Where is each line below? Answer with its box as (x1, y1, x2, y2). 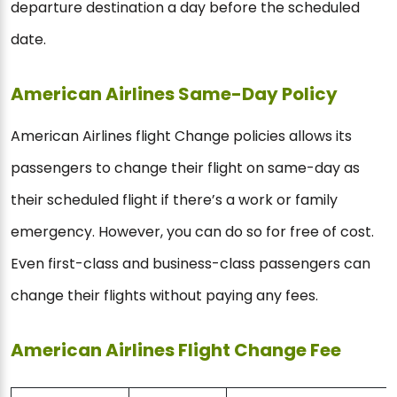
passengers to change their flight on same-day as (11, 158, 360, 179)
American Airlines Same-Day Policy (11, 82, 338, 107)
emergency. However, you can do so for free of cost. (11, 222, 374, 243)
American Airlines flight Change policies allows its (11, 126, 352, 147)
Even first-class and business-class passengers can (11, 253, 370, 275)
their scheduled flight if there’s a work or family (11, 190, 338, 211)
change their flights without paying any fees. (11, 285, 318, 307)
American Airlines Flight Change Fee (11, 338, 341, 363)
